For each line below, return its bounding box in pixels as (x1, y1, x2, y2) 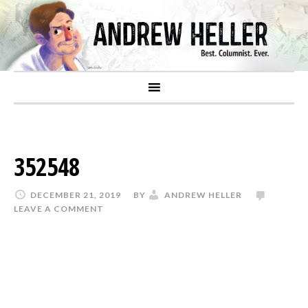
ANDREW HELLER (164, 189, 242, 200)
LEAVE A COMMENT (14, 203, 104, 214)
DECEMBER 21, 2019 (30, 189, 121, 200)
